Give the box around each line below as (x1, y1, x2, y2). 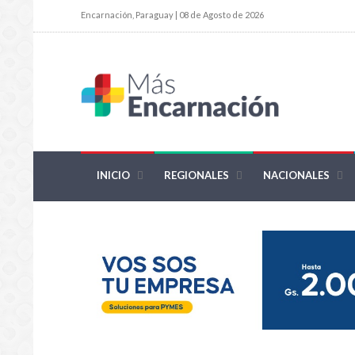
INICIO (97, 169, 130, 182)
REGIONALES (164, 169, 229, 182)
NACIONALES (263, 169, 330, 182)
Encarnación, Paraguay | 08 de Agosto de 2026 (81, 10, 264, 20)
